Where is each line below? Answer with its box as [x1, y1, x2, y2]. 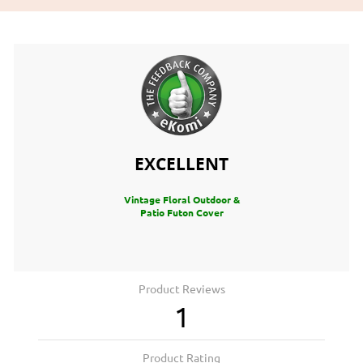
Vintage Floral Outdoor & [123, 194, 240, 205]
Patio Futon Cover [139, 207, 224, 218]
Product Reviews [138, 282, 225, 296]
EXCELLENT [135, 152, 228, 176]
